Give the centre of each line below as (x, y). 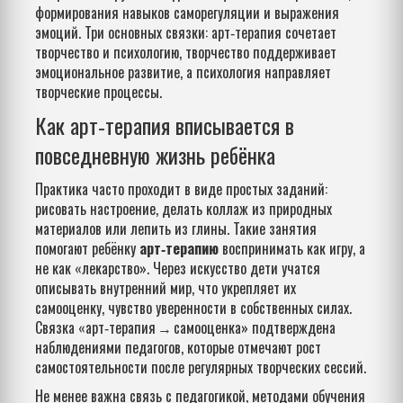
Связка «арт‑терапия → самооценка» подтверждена (185, 327)
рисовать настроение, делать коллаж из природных (184, 209)
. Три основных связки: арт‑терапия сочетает (207, 32)
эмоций (57, 32)
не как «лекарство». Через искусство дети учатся (178, 268)
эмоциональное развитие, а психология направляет (183, 72)
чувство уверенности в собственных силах (228, 308)
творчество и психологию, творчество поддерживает (186, 52)
